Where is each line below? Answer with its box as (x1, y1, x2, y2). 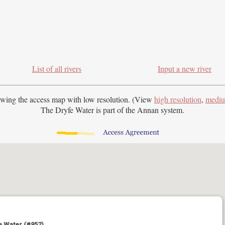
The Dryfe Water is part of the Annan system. (41, 104, 184, 116)
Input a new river (158, 63, 211, 74)
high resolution (154, 94, 201, 105)
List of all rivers (32, 63, 81, 74)
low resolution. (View (83, 94, 154, 105)
